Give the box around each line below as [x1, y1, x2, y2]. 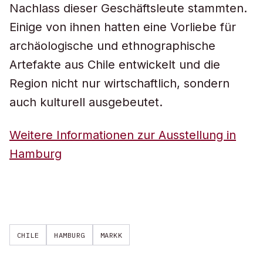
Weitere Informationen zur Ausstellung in [9, 128, 236, 142]
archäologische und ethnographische [9, 39, 215, 53]
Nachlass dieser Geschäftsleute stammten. [9, 1, 247, 15]
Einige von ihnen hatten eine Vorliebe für [9, 20, 236, 34]
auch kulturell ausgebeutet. [9, 95, 163, 109]
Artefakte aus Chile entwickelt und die [9, 58, 220, 72]
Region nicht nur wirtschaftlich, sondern [9, 76, 230, 90]
